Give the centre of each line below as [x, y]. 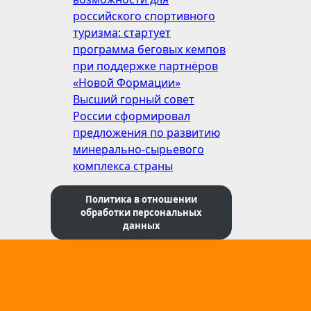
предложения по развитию [146, 133]
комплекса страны [123, 166]
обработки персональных [141, 212]
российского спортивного [144, 16]
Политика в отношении [141, 199]
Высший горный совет [134, 99]
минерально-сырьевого [138, 149]
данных [141, 225]
